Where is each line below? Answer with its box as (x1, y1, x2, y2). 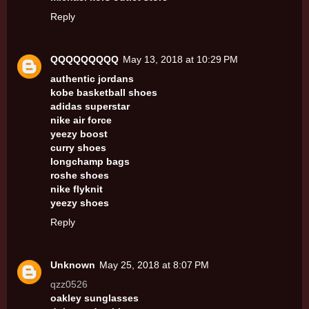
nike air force (50, 114, 112, 126)
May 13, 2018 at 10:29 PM (123, 53, 238, 65)
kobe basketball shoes (50, 86, 157, 98)
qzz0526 (50, 278, 88, 290)
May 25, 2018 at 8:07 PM (99, 259, 209, 270)
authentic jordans (50, 72, 134, 84)
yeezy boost (50, 128, 108, 139)
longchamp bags (50, 155, 130, 167)
